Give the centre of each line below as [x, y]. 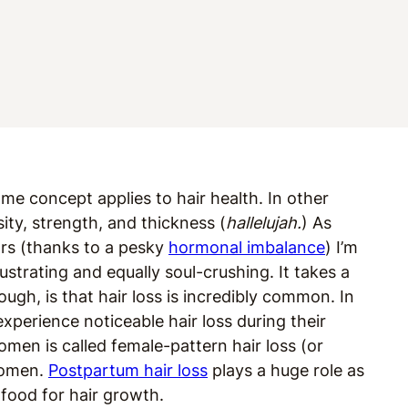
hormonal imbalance [247, 247]
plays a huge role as [286, 370]
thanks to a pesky [97, 247]
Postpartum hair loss [128, 370]
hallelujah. [264, 223]
